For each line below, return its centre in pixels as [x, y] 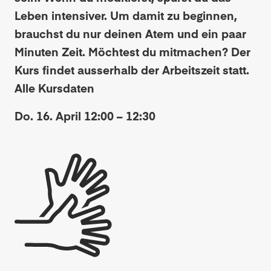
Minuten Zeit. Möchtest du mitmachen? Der [132, 51]
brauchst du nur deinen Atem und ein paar [130, 33]
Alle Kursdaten [54, 88]
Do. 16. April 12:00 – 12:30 [85, 116]
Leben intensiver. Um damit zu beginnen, [126, 15]
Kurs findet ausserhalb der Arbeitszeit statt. [132, 70]
